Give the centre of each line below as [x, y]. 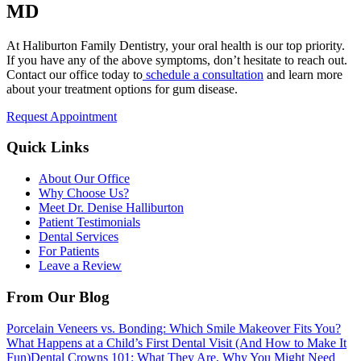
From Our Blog [58, 297]
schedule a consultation [203, 74]
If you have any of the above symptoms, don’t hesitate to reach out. [177, 60]
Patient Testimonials [89, 222]
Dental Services [79, 237]
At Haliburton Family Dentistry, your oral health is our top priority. [176, 45]
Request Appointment [62, 116]
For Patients [69, 251]
